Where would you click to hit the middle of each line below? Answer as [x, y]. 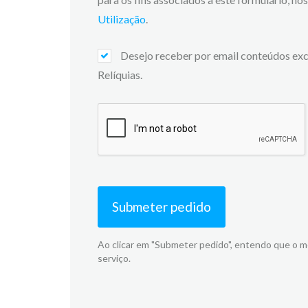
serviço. [114, 258]
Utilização [122, 19]
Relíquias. [120, 75]
